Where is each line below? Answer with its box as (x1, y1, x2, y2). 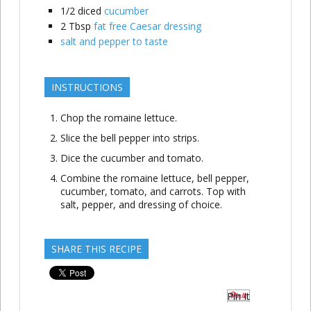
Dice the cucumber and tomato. (60, 151, 203, 165)
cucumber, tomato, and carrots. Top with (60, 185, 246, 199)
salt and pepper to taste (60, 35, 168, 49)
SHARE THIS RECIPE (51, 242, 142, 256)
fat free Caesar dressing (93, 19, 201, 33)
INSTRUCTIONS (51, 81, 123, 94)
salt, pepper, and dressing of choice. (60, 198, 222, 212)
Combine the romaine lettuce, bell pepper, (60, 171, 249, 185)
